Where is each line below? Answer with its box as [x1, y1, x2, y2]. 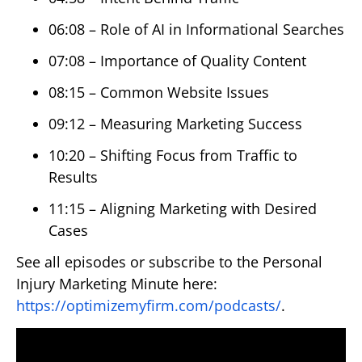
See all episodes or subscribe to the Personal [16, 251, 322, 271]
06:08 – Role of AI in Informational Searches [48, 19, 344, 39]
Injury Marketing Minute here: [16, 273, 217, 293]
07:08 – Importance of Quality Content [48, 50, 306, 70]
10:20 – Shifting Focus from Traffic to [48, 145, 297, 165]
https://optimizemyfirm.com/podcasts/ [16, 295, 281, 315]
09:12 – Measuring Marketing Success [48, 113, 302, 133]
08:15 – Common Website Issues [48, 82, 269, 102]
